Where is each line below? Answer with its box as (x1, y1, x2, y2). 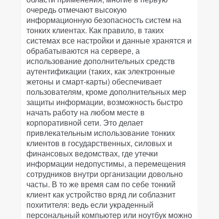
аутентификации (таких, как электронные (26, 66, 175, 77)
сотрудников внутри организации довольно (26, 168, 183, 179)
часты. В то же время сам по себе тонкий (26, 178, 175, 190)
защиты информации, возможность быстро (26, 96, 183, 108)
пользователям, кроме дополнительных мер (26, 86, 186, 97)
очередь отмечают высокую (26, 4, 127, 15)
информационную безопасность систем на (26, 14, 181, 25)
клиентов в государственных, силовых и (26, 137, 172, 149)
